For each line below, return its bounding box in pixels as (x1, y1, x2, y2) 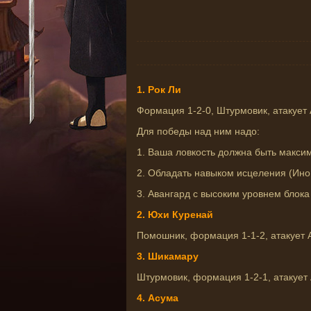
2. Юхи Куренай (137, 209, 213, 220)
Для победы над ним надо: (137, 126, 260, 137)
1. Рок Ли (137, 84, 181, 95)
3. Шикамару (137, 251, 199, 262)
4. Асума (137, 292, 178, 303)
